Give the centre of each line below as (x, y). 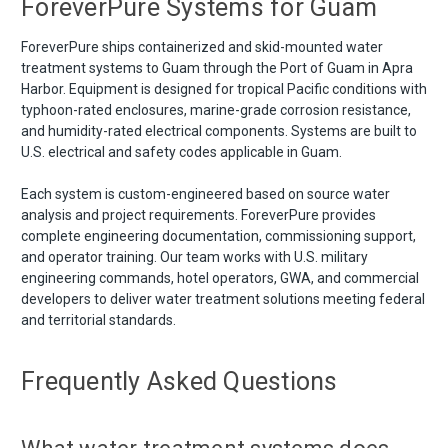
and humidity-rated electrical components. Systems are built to (219, 130)
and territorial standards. (98, 319)
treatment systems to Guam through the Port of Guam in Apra (217, 67)
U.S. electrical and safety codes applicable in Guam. (181, 151)
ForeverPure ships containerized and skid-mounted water (202, 46)
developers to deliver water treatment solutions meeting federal (223, 298)
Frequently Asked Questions (179, 381)
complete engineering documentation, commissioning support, (218, 235)
